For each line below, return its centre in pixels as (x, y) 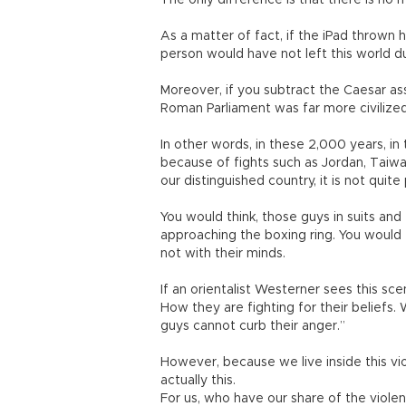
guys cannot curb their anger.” (253, 326)
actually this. (198, 381)
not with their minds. (223, 254)
